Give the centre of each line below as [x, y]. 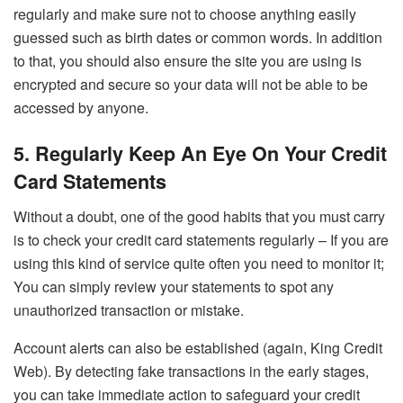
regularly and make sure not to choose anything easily [185, 14]
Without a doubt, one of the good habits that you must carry [199, 216]
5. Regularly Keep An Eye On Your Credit [200, 153]
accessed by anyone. [81, 108]
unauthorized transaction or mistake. [129, 309]
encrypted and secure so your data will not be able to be [191, 85]
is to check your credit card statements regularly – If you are [201, 239]
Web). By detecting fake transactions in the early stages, [191, 371]
